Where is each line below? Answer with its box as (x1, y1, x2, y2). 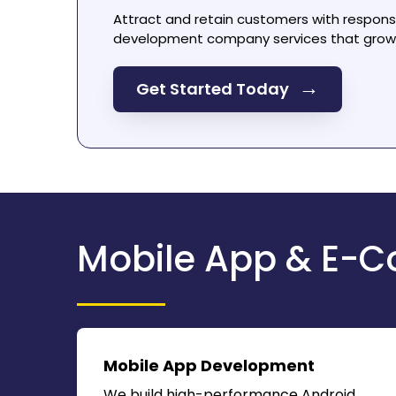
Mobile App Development (103, 354, 315, 377)
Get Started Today (136, 78, 293, 100)
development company (113, 29, 270, 48)
